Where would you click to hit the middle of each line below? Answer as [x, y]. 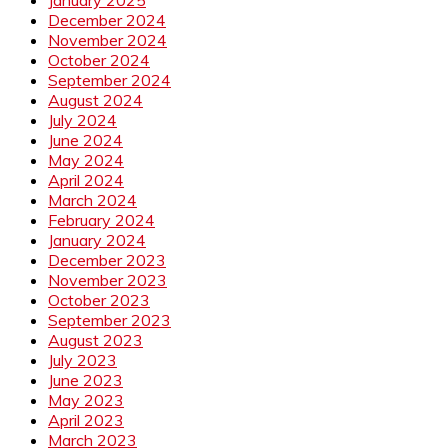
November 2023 [107, 279]
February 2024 [101, 219]
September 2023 [109, 319]
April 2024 [86, 179]
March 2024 [92, 199]
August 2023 [95, 339]
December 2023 [107, 259]
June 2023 [85, 379]
